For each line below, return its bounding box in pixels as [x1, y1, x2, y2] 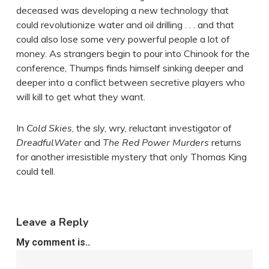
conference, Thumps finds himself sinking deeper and [16, 62, 243, 74]
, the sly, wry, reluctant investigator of [71, 122, 232, 134]
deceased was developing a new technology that [16, 4, 229, 16]
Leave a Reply [16, 215, 88, 229]
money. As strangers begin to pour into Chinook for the [16, 47, 250, 59]
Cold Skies [26, 122, 72, 135]
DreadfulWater [16, 136, 82, 150]
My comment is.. [16, 237, 90, 248]
